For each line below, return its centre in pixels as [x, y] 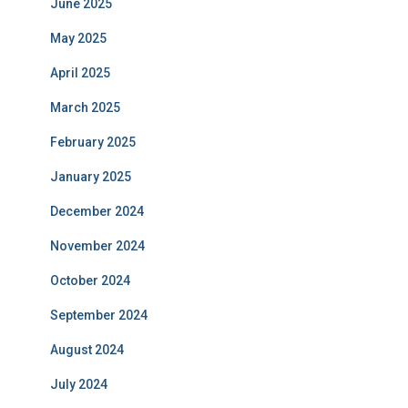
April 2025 [80, 73]
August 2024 [87, 350]
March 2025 [85, 107]
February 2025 [93, 142]
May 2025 [78, 38]
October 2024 [90, 280]
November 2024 [97, 246]
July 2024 [79, 384]
